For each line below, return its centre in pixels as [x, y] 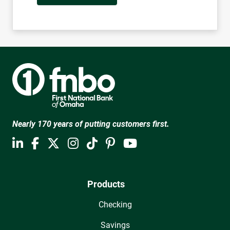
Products [106, 184]
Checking [115, 204]
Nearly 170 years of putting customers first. [91, 124]
